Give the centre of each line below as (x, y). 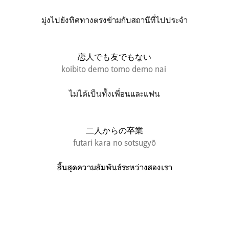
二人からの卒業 (114, 130)
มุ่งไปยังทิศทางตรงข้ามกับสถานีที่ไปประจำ (114, 20)
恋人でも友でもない (114, 56)
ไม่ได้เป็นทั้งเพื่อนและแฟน (114, 93)
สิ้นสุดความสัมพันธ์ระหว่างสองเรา (114, 167)
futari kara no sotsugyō (114, 142)
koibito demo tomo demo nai (114, 69)
